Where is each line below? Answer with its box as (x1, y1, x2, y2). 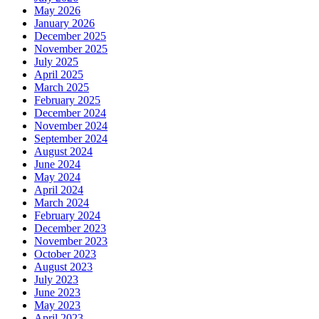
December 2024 (34, 107, 106, 120)
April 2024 (34, 184, 83, 197)
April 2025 (34, 68, 83, 81)
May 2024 (34, 171, 80, 184)
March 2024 (34, 197, 89, 209)
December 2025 (34, 30, 106, 43)
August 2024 (34, 145, 93, 158)
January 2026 (34, 17, 95, 30)
